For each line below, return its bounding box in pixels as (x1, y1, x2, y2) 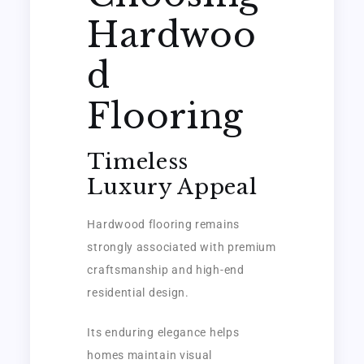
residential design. (87, 285, 189, 299)
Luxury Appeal (87, 173, 258, 200)
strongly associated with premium (87, 240, 276, 253)
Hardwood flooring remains (87, 217, 240, 231)
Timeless (87, 148, 189, 175)
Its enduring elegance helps (87, 325, 240, 339)
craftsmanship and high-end (87, 262, 245, 276)
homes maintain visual (87, 348, 213, 362)
